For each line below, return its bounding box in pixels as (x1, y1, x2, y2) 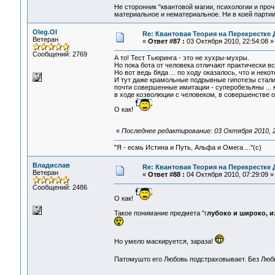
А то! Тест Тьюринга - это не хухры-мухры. (114, 54, 249, 62)
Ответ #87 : (147, 37, 185, 45)
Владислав (32, 161, 70, 169)
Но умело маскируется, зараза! (114, 238, 215, 246)
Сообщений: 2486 (32, 184, 87, 191)
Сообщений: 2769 (32, 50, 87, 58)
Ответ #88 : (147, 171, 185, 178)
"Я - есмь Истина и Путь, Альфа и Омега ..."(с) (114, 144, 261, 152)
